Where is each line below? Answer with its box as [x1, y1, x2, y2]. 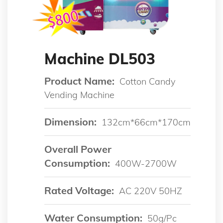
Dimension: [44, 115, 97, 128]
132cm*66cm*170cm [102, 116, 191, 128]
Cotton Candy [119, 75, 175, 87]
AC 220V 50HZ [119, 185, 182, 197]
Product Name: [44, 74, 114, 87]
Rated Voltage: [44, 184, 114, 197]
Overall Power [44, 142, 111, 155]
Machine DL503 [44, 49, 155, 68]
